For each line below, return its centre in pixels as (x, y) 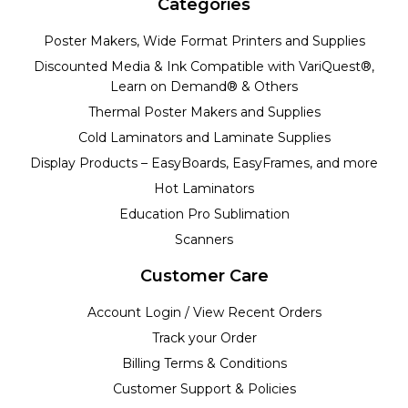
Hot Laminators (204, 188)
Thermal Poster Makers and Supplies (204, 112)
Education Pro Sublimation (204, 214)
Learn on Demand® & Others (204, 86)
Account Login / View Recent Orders (204, 312)
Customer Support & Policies (204, 388)
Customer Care (204, 275)
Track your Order (204, 337)
